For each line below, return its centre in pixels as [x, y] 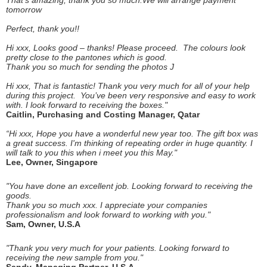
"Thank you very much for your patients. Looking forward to [118, 248]
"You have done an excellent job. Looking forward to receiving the [129, 186]
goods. [19, 195]
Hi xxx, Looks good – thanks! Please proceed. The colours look [126, 48]
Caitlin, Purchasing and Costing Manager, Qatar [103, 114]
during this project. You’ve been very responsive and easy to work [131, 95]
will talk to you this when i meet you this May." [91, 153]
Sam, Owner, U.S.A [43, 224]
